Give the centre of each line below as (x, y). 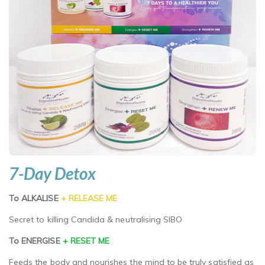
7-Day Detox (52, 174)
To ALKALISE (35, 198)
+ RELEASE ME (89, 198)
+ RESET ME (86, 240)
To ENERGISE (36, 240)
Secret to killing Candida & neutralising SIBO (96, 219)
